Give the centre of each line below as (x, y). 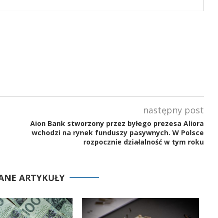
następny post (173, 110)
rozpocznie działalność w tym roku (143, 142)
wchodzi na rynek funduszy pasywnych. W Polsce (118, 133)
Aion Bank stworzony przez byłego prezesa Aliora (117, 123)
